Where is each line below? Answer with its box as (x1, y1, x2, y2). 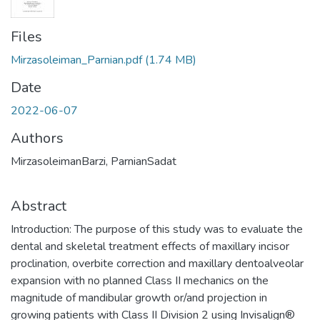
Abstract (11, 196, 66, 216)
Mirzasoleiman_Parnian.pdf (11, 52, 142, 68)
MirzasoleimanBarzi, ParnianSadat (11, 154, 176, 169)
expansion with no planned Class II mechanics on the (11, 273, 269, 289)
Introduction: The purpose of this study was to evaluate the (11, 221, 303, 237)
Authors (11, 129, 64, 148)
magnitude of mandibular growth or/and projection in (11, 290, 267, 306)
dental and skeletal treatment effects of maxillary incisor (11, 239, 289, 254)
